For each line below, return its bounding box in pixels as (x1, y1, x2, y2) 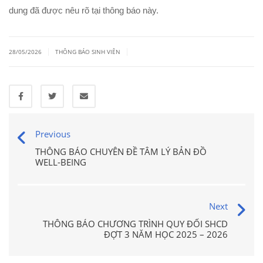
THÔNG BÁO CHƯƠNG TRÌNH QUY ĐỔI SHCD (43, 218, 228, 230)
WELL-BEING (35, 156, 86, 168)
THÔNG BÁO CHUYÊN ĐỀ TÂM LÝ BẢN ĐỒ (35, 146, 207, 158)
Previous (35, 128, 70, 140)
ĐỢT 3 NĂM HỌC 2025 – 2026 (104, 228, 228, 241)
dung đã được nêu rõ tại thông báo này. (9, 5, 159, 16)
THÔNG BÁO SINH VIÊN (55, 48, 120, 56)
